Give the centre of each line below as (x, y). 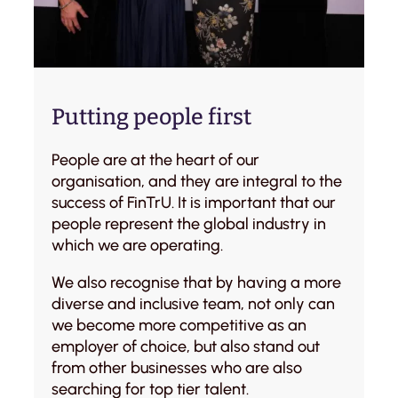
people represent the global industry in (189, 223)
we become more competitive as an (179, 325)
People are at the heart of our (155, 159)
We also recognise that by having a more (196, 282)
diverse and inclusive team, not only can (193, 303)
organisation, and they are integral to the (197, 181)
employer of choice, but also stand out (186, 346)
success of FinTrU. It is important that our (194, 202)
